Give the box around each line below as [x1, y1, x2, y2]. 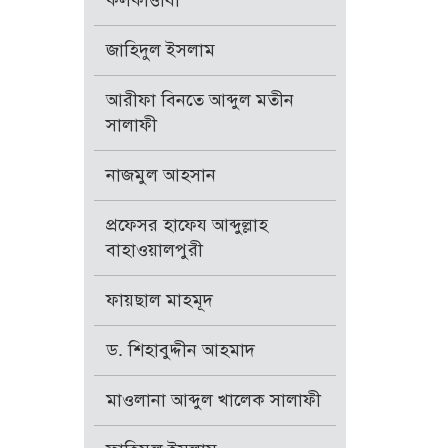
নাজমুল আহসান [105, 164, 216, 187]
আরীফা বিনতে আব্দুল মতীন [105, 89, 294, 112]
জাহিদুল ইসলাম [105, 39, 215, 62]
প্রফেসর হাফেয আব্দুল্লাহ [105, 214, 268, 237]
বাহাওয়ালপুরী [105, 239, 203, 262]
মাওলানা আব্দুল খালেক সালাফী [105, 389, 321, 412]
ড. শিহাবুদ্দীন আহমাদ [105, 339, 255, 362]
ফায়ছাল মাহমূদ [105, 289, 213, 312]
